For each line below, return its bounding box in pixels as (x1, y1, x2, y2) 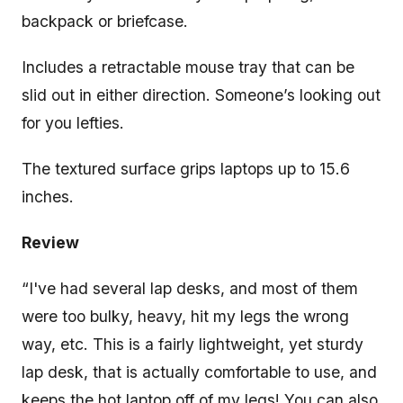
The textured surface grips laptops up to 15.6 (22, 158, 350, 178)
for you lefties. (22, 112, 129, 132)
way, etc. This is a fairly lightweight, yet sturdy (22, 334, 363, 354)
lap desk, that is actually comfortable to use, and (22, 362, 377, 381)
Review (22, 232, 79, 252)
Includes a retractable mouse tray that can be (22, 57, 354, 76)
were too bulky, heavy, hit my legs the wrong (22, 306, 349, 326)
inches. (22, 186, 74, 206)
